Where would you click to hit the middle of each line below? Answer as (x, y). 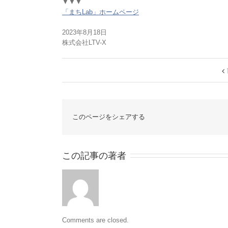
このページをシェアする (109, 117)
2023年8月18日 (84, 33)
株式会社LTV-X (84, 43)
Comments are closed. (95, 220)
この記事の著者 (94, 156)
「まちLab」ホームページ (101, 12)
